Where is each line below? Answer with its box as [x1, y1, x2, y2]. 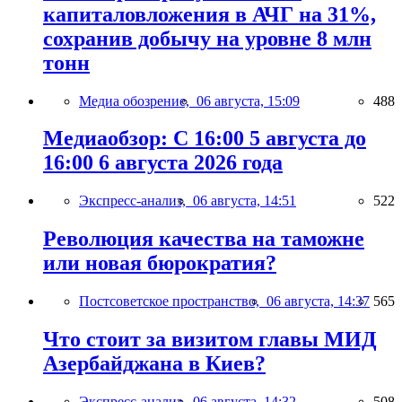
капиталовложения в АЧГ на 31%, [43, 2, 376, 26]
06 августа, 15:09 [197, 92, 300, 109]
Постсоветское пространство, [79, 293, 267, 310]
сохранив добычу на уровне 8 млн [43, 26, 371, 50]
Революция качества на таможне [43, 227, 364, 251]
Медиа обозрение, [79, 92, 197, 109]
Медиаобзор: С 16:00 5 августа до [43, 127, 366, 151]
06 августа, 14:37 [267, 293, 370, 310]
